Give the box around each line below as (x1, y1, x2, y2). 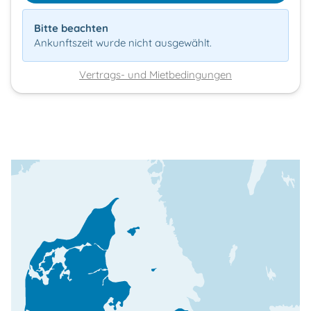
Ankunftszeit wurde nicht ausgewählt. (34, 35, 212, 49)
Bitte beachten (34, 21, 108, 35)
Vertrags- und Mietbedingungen (79, 67, 232, 81)
